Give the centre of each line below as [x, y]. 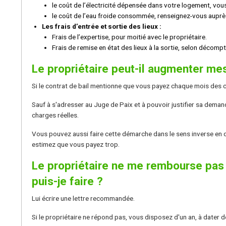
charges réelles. [55, 115]
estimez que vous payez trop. [76, 144]
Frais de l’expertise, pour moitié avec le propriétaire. [129, 37]
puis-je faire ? [67, 181]
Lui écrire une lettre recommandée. [83, 198]
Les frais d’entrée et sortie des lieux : [102, 26]
